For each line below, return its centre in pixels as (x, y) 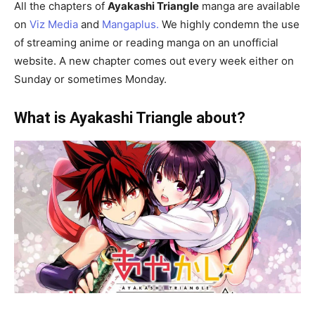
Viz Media (54, 25)
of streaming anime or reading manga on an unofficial (146, 43)
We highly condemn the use (231, 25)
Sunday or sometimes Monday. (90, 79)
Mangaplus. (132, 25)
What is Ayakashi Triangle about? (130, 118)
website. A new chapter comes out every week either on (154, 61)
